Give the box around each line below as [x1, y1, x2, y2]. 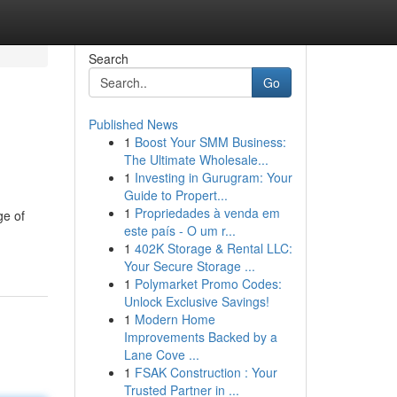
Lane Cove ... [123, 346, 199, 363]
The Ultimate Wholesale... [123, 151, 269, 168]
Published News [88, 115, 178, 133]
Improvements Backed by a [123, 328, 277, 346]
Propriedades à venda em [134, 204, 280, 222]
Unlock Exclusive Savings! [123, 292, 269, 310]
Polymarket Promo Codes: [134, 275, 282, 292]
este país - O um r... [123, 222, 236, 239]
